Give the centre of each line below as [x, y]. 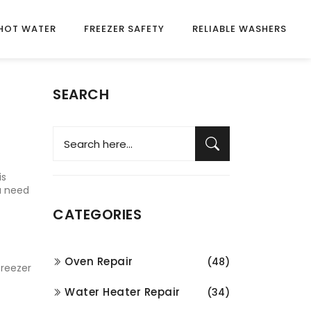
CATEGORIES [97, 215]
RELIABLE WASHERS [239, 29]
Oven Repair [99, 261]
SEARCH [81, 94]
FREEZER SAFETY [124, 29]
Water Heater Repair [123, 292]
